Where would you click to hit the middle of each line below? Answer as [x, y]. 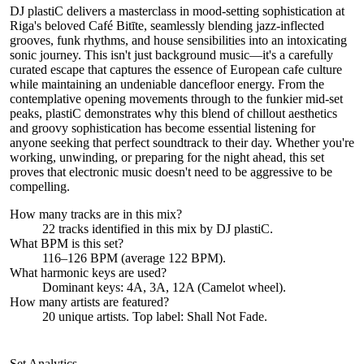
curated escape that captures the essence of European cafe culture [176, 69]
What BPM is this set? [67, 243]
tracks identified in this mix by [136, 229]
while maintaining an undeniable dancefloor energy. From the [167, 84]
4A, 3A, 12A [160, 287]
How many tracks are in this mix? [96, 214]
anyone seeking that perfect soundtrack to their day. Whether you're [182, 143]
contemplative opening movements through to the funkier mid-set [176, 99]
